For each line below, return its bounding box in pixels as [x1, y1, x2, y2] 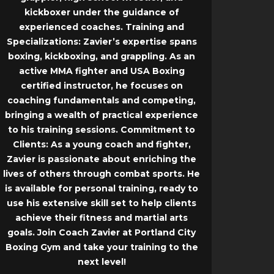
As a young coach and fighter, [48, 139, 191, 150]
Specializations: [6, 36, 81, 48]
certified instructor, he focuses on [20, 80, 183, 92]
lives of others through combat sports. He [3, 168, 200, 180]
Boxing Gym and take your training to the [5, 242, 198, 253]
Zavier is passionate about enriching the [7, 154, 196, 165]
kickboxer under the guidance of [24, 7, 179, 18]
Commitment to [120, 124, 195, 136]
